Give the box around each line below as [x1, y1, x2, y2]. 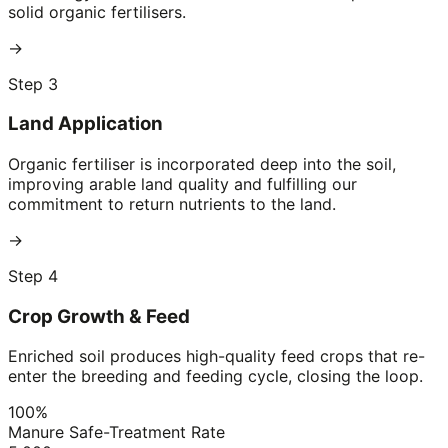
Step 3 [8, 73, 58, 94]
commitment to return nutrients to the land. [8, 193, 336, 214]
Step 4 [8, 265, 58, 286]
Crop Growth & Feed [8, 304, 190, 328]
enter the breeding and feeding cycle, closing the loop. [8, 366, 423, 387]
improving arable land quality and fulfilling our [8, 173, 357, 194]
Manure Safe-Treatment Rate [8, 422, 225, 443]
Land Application [8, 112, 163, 136]
